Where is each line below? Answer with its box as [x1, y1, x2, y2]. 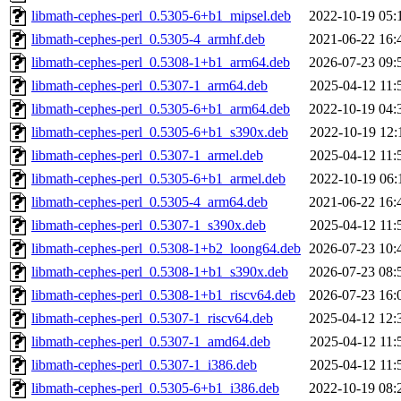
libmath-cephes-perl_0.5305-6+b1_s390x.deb [31, 124, 288, 141]
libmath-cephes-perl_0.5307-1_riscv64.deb [31, 311, 273, 327]
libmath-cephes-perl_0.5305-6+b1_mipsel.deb [31, 8, 291, 24]
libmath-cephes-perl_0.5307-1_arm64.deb [31, 78, 268, 94]
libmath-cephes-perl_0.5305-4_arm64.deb [31, 194, 268, 210]
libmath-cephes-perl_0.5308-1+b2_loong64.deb [31, 241, 301, 257]
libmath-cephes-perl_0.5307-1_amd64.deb [31, 334, 270, 350]
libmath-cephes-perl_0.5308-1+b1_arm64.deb [31, 55, 290, 71]
